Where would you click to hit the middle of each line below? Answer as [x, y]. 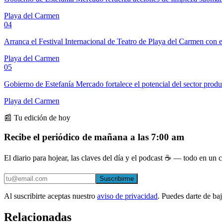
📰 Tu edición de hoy [37, 118]
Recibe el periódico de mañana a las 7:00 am [94, 137]
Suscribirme [117, 178]
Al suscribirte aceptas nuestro [50, 196]
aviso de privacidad [127, 196]
